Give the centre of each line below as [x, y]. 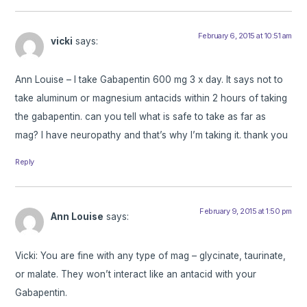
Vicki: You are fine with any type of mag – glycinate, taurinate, [151, 255]
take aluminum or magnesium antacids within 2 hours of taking [151, 98]
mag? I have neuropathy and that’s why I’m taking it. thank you [152, 135]
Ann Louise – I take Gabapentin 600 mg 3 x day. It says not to [149, 80]
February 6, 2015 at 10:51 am [245, 36]
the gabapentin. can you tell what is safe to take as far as [141, 117]
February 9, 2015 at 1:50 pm [246, 211]
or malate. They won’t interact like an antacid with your [136, 274]
